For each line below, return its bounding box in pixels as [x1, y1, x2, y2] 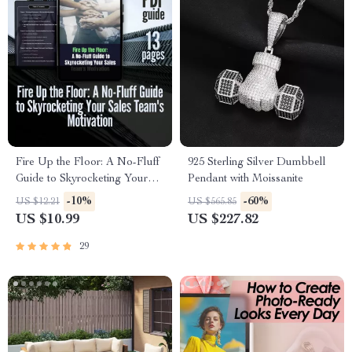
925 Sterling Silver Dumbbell [188, 157, 326, 168]
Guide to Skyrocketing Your [16, 174, 148, 185]
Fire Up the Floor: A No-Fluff [16, 157, 159, 168]
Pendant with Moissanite [188, 174, 303, 185]
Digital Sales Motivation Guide [16, 223, 163, 234]
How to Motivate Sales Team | [16, 207, 162, 218]
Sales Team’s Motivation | [16, 190, 139, 201]
